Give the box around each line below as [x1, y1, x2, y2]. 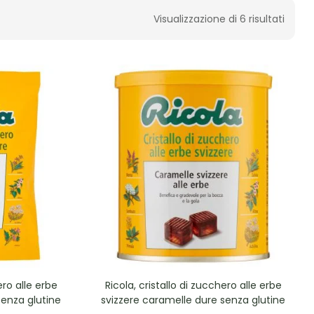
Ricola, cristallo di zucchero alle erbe [104, 278, 282, 292]
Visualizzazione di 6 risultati [153, 11, 285, 26]
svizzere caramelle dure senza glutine [101, 292, 286, 307]
